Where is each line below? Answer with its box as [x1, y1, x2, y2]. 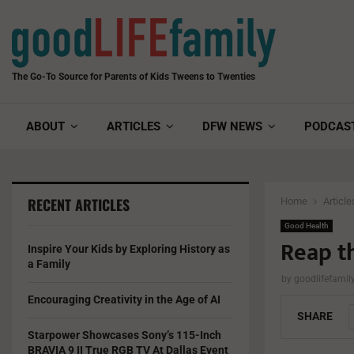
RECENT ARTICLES [28, 194, 130, 215]
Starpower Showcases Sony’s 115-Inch [28, 329, 221, 341]
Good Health [284, 221, 329, 230]
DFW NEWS [202, 119, 262, 134]
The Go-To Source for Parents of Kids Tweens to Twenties [12, 71, 255, 82]
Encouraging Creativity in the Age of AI [28, 293, 220, 306]
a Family [28, 258, 70, 270]
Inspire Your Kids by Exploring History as [28, 243, 230, 255]
